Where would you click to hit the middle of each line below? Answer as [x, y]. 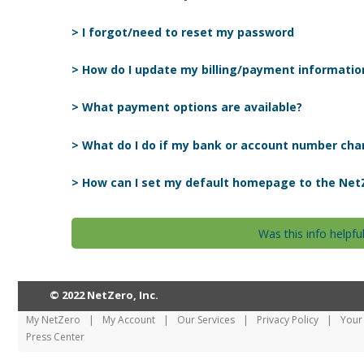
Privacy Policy [288, 319]
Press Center [56, 336]
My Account [129, 319]
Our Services [206, 319]
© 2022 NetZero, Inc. [104, 295]
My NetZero [54, 319]
